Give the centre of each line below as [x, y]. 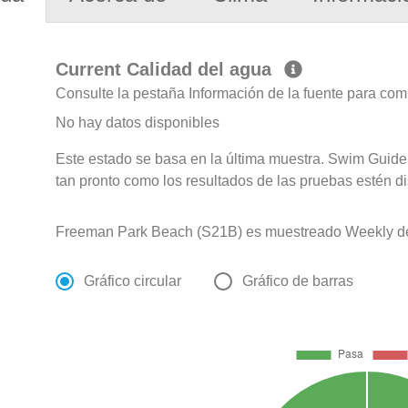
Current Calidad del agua [167, 70]
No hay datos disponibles [138, 123]
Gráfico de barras [298, 281]
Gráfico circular [133, 281]
